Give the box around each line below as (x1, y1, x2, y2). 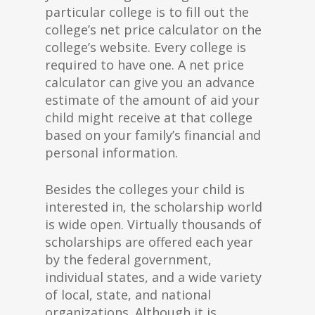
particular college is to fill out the (45, 4, 249, 20)
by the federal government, (45, 251, 212, 268)
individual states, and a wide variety (45, 269, 262, 285)
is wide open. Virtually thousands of (45, 216, 262, 233)
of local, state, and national (45, 286, 211, 303)
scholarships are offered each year (45, 233, 253, 250)
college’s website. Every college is (45, 39, 246, 56)
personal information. (45, 144, 178, 161)
